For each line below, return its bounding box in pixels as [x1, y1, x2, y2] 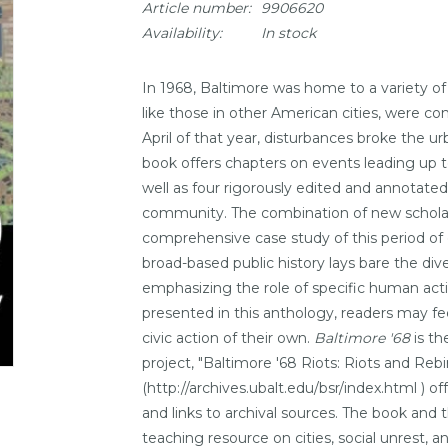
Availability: [141, 24, 222, 42]
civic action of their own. [141, 329, 314, 347]
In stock [260, 24, 316, 42]
